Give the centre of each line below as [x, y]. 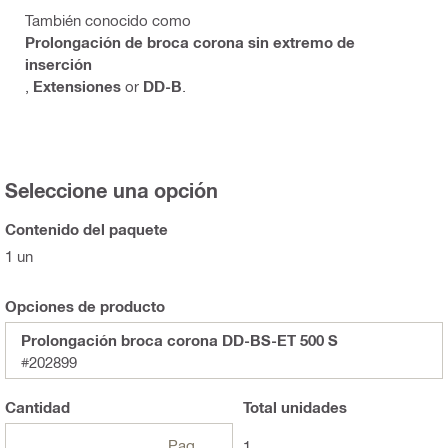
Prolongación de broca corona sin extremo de [190, 42]
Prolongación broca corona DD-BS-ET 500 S [179, 340]
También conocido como [108, 20]
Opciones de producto [85, 306]
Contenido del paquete [86, 229]
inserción [58, 64]
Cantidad [37, 407]
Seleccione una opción [111, 190]
